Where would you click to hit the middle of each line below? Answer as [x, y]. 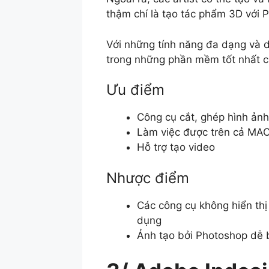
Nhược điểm [148, 178]
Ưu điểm [135, 90]
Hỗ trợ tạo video [176, 147]
